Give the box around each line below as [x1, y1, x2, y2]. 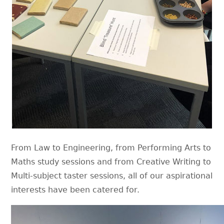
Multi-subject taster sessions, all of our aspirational [11, 171, 213, 180]
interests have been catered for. [11, 185, 140, 194]
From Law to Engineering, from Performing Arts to [11, 143, 211, 152]
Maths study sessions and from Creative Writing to [11, 157, 211, 166]
